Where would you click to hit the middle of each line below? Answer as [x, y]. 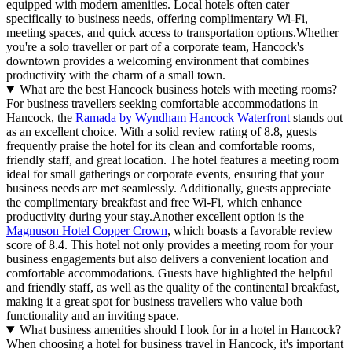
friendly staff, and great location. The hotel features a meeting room [172, 160]
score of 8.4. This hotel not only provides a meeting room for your [170, 245]
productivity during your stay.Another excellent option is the [155, 217]
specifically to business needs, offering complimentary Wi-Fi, [157, 19]
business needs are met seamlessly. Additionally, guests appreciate [169, 189]
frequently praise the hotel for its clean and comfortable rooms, [161, 146]
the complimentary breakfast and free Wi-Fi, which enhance [154, 203]
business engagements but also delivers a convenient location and [167, 259]
